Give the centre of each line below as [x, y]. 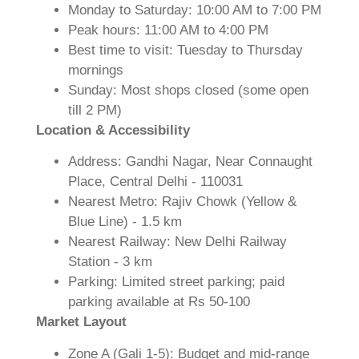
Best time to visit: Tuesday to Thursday [186, 50]
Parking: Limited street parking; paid [176, 282]
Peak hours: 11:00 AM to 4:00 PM [168, 30]
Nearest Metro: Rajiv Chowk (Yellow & [182, 202]
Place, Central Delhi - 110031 [155, 182]
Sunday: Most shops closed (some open [188, 90]
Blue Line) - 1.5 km [125, 222]
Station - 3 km [110, 262]
